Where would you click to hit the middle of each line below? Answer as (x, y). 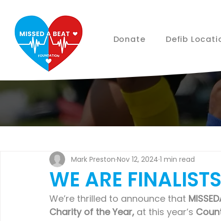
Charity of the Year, (92, 212)
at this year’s (165, 212)
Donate (129, 39)
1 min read (177, 159)
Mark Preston (93, 159)
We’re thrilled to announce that (119, 199)
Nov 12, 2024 (138, 159)
